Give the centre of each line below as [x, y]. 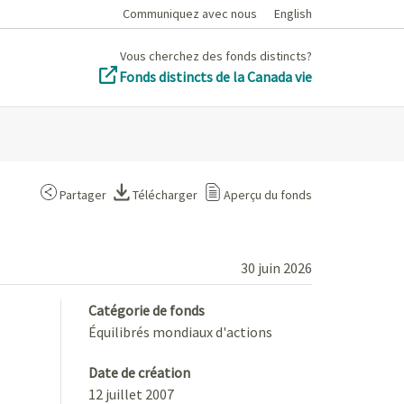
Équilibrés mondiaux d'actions [180, 331]
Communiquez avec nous [190, 13]
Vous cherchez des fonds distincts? [216, 56]
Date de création [139, 372]
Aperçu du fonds [268, 194]
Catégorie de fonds [147, 310]
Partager [83, 194]
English [293, 13]
